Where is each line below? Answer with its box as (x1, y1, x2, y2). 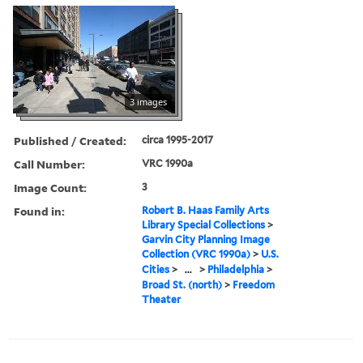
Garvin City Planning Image (142, 233, 271, 246)
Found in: (14, 203, 65, 219)
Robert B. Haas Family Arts (142, 203, 270, 216)
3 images (130, 95, 167, 108)
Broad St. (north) (142, 278, 223, 291)
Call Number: (14, 156, 85, 172)
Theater (142, 293, 181, 305)
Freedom (233, 278, 275, 291)
